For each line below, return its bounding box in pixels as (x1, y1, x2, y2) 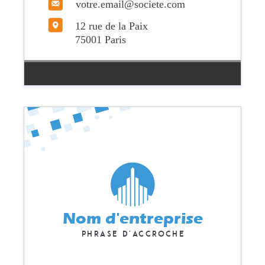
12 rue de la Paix (75, 20, 148, 33)
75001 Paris (75, 33, 127, 46)
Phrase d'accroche (81, 228, 184, 238)
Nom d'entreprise (62, 209, 203, 228)
